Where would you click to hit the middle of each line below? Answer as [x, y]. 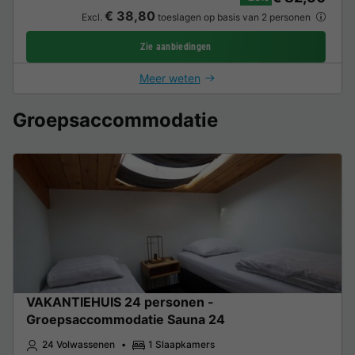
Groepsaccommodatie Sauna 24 [126, 319]
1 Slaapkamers [181, 344]
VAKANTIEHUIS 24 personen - [120, 302]
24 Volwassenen [78, 344]
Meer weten [170, 78]
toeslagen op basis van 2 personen [234, 17]
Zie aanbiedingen [176, 46]
